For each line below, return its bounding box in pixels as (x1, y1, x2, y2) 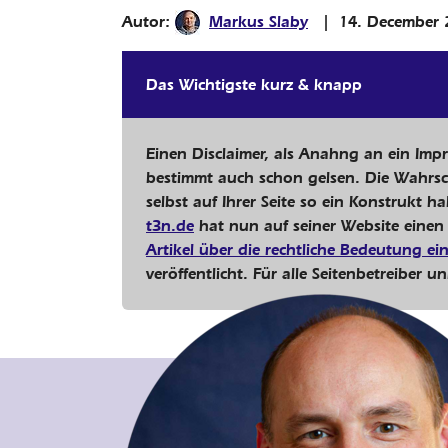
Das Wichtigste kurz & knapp (146, 75, 362, 95)
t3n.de (146, 216, 194, 236)
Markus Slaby (209, 11, 308, 31)
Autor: (122, 11, 175, 31)
